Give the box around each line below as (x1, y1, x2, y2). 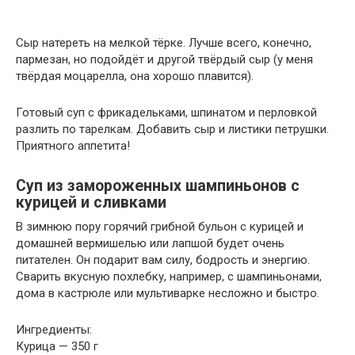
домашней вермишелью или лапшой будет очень (16, 235, 284, 250)
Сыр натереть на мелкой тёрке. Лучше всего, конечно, (16, 35, 311, 50)
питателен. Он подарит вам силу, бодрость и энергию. (16, 252, 310, 267)
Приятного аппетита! (16, 138, 130, 153)
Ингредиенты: (16, 322, 92, 337)
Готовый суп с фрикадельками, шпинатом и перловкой (16, 105, 317, 120)
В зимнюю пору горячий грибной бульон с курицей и (16, 219, 303, 234)
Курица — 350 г (16, 338, 98, 353)
